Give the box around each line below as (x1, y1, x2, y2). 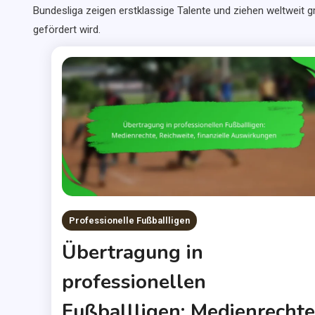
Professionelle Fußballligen (68, 214, 190, 226)
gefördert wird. (32, 23, 101, 36)
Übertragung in (61, 238, 203, 266)
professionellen (61, 268, 206, 295)
